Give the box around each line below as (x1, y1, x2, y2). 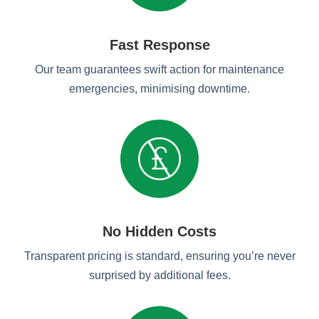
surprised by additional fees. (88, 269, 231, 281)
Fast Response (109, 37, 210, 53)
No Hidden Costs (103, 224, 216, 239)
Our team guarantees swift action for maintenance (35, 63, 284, 75)
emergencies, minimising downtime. (69, 83, 250, 95)
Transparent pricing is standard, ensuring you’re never (23, 250, 296, 262)
